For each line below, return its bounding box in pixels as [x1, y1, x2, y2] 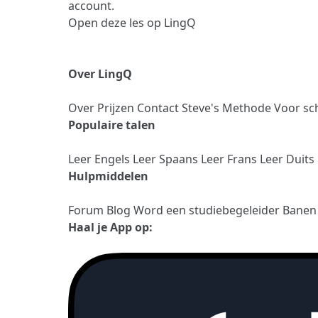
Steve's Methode [182, 99, 274, 116]
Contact [137, 99, 182, 116]
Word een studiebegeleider [133, 202, 283, 218]
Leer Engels [68, 150, 133, 167]
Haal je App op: [68, 219, 153, 235]
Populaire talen [68, 116, 155, 133]
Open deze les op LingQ [68, 14, 196, 31]
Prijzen [97, 99, 137, 116]
